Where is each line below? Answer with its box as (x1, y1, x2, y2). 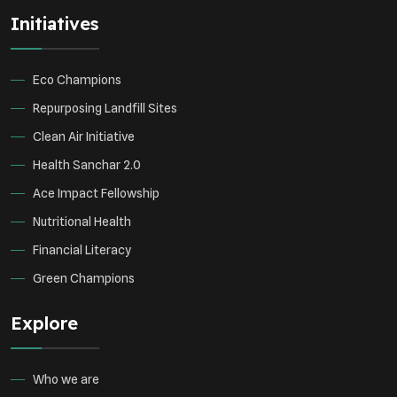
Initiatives (11, 12, 98, 35)
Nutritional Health (33, 214, 131, 229)
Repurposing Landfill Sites (33, 100, 177, 115)
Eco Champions (33, 72, 121, 87)
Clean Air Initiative (33, 128, 135, 144)
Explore (11, 311, 78, 334)
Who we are (33, 371, 99, 386)
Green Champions (33, 270, 135, 285)
